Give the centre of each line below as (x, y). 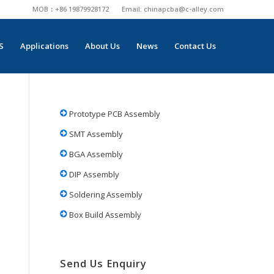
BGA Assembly (95, 154)
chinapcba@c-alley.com (184, 9)
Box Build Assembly (105, 215)
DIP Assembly (94, 174)
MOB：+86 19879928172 (71, 9)
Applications (44, 46)
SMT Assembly (95, 134)
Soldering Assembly (105, 194)
